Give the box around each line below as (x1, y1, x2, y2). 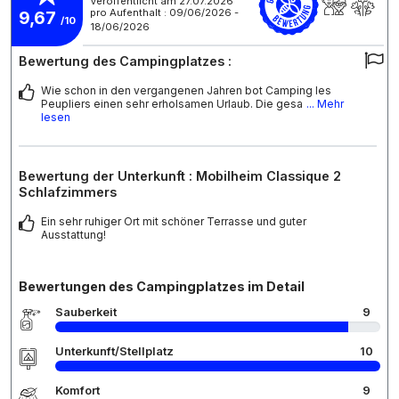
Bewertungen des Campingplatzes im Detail (19, 278, 305, 294)
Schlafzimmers (19, 183, 117, 199)
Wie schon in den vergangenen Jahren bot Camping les (41, 83, 331, 97)
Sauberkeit (55, 305, 117, 319)
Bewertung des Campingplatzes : (19, 53, 232, 69)
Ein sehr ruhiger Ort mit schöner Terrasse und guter (41, 214, 306, 228)
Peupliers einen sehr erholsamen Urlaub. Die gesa (41, 96, 303, 110)
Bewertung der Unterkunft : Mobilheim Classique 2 (19, 167, 341, 183)
